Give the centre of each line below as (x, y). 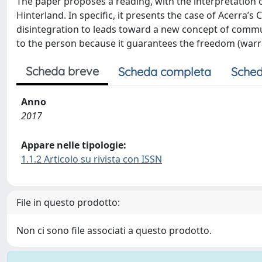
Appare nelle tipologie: (74, 145)
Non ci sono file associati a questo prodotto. (114, 230)
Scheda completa (165, 71)
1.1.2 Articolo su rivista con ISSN (92, 159)
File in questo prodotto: (68, 202)
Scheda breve (62, 71)
